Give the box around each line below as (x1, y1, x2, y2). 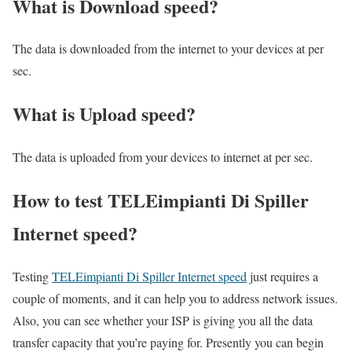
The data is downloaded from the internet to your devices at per (13, 40, 324, 57)
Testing (13, 268, 52, 285)
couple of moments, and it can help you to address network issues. (13, 290, 338, 307)
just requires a (247, 268, 318, 285)
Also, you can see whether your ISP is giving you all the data (13, 312, 313, 329)
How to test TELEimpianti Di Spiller (13, 186, 309, 214)
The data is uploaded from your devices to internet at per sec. (13, 148, 313, 166)
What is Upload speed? (13, 100, 196, 128)
